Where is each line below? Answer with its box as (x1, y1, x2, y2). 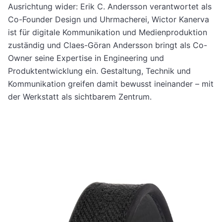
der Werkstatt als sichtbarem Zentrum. (8, 91, 152, 102)
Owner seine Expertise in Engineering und (8, 53, 164, 63)
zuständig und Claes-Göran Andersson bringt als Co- (8, 40, 207, 50)
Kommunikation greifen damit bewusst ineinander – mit (8, 78, 214, 89)
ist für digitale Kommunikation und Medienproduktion (8, 27, 207, 37)
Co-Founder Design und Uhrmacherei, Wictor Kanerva (8, 14, 209, 24)
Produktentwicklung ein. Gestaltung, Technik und (8, 65, 191, 76)
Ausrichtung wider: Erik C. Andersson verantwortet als (8, 1, 212, 11)
